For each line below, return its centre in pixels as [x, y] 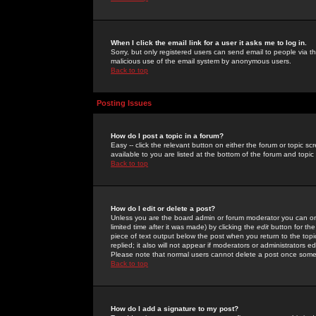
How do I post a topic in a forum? [167, 136]
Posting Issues [124, 103]
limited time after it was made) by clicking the [184, 227]
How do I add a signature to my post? [175, 309]
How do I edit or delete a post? [163, 208]
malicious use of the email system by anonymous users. [201, 61]
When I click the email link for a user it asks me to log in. [209, 43]
